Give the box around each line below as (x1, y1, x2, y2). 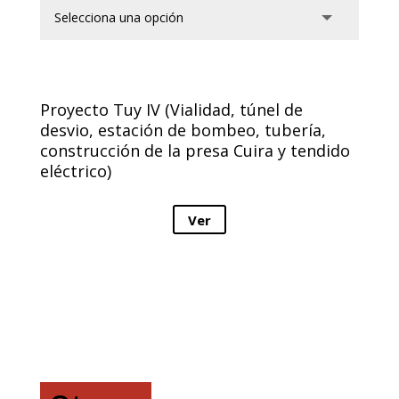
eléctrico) (39, 160, 111, 183)
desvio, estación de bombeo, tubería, (39, 119, 326, 142)
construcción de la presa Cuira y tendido (39, 140, 350, 162)
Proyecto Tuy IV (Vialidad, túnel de (39, 99, 303, 121)
